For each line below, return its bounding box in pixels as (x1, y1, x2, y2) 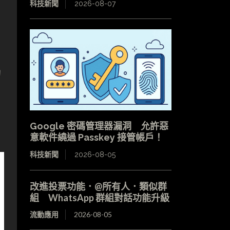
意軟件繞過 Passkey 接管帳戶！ (29, 131, 163, 143)
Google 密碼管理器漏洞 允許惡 (29, 120, 168, 131)
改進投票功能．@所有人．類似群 (29, 180, 167, 192)
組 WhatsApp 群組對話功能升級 (29, 191, 169, 203)
